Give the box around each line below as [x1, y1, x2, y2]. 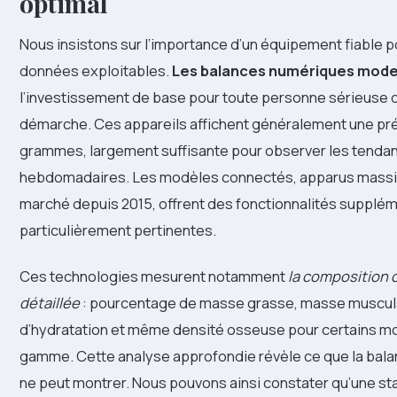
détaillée [19, 292, 80, 314]
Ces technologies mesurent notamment [19, 266, 288, 287]
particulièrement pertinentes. [19, 220, 216, 241]
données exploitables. [19, 60, 172, 82]
